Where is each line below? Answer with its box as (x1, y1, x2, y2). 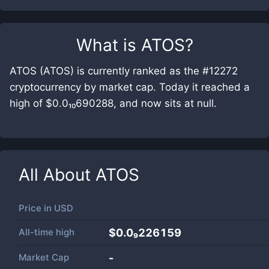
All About (19, 165, 95, 185)
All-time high (19, 226, 74, 238)
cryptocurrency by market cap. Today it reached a (10, 81, 250, 93)
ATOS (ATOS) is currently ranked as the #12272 (10, 65, 238, 77)
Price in (19, 202, 54, 214)
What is (76, 35, 141, 55)
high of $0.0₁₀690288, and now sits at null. (10, 97, 217, 109)
